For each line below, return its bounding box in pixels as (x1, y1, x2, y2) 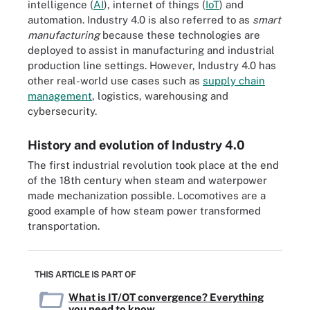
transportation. (28, 220, 100, 232)
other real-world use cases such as (28, 75, 203, 86)
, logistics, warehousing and (92, 90, 228, 102)
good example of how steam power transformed (28, 205, 261, 217)
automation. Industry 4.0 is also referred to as (28, 14, 253, 26)
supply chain (203, 75, 265, 86)
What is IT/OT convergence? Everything (69, 291, 264, 303)
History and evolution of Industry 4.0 (28, 138, 245, 152)
